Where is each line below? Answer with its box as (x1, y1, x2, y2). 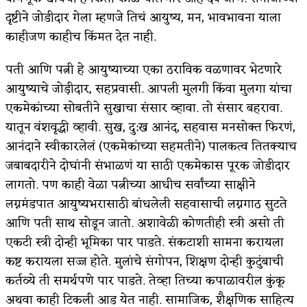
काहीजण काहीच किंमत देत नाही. (5, 25, 156, 48)
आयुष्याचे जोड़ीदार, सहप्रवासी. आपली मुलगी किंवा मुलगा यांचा (5, 77, 292, 100)
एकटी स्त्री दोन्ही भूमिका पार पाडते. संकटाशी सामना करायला (5, 231, 284, 254)
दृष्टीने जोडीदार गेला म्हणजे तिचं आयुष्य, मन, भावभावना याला (5, 6, 281, 29)
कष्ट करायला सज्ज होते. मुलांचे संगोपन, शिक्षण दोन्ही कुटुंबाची (5, 250, 284, 273)
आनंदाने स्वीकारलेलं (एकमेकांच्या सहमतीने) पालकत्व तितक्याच (5, 135, 297, 158)
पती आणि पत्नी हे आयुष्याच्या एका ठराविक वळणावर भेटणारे (5, 58, 282, 81)
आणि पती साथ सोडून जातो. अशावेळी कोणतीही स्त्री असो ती (5, 212, 284, 234)
